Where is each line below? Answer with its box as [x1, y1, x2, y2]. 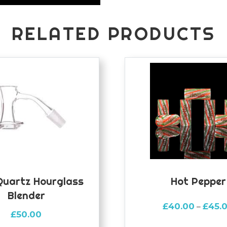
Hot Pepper [170, 174, 226, 187]
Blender [7, 188, 45, 202]
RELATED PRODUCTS [11, 22, 216, 45]
